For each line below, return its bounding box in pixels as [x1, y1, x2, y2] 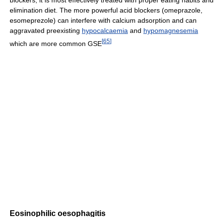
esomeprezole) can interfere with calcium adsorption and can [10, 16, 197, 24]
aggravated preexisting [10, 26, 82, 34]
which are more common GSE [10, 39, 102, 47]
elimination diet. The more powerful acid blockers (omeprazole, [10, 6, 202, 14]
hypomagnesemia [143, 26, 198, 34]
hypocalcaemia [82, 26, 128, 34]
